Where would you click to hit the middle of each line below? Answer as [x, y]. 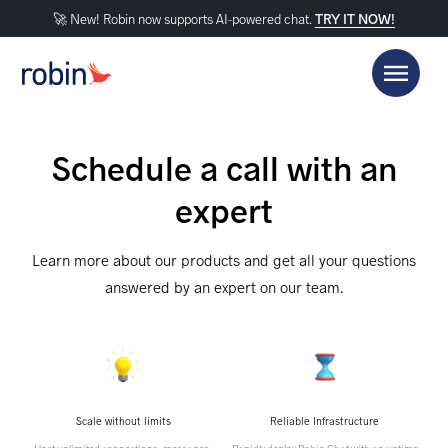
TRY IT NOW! [355, 18]
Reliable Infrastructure [325, 421]
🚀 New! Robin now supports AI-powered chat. [184, 18]
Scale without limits [123, 421]
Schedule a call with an [224, 166]
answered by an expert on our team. [224, 286]
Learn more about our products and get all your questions [224, 259]
